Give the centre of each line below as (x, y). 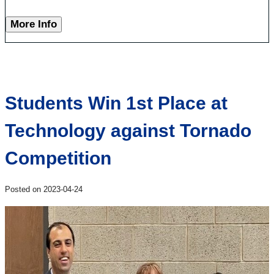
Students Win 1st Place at (116, 103)
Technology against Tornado (128, 131)
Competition (58, 158)
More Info (34, 24)
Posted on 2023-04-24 (44, 190)
